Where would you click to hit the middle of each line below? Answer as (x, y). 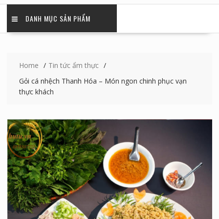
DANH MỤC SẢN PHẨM (58, 19)
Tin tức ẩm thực (73, 66)
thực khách (36, 92)
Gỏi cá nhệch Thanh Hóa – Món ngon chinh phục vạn (103, 81)
